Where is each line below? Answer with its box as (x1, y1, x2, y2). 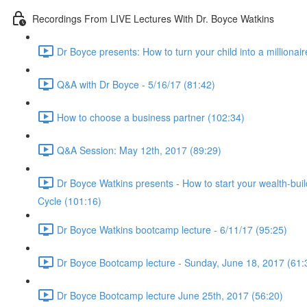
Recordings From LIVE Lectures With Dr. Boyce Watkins (32, 11, 274, 25)
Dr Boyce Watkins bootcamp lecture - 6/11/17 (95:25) (57, 222, 287, 236)
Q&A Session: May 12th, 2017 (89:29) (57, 143, 221, 157)
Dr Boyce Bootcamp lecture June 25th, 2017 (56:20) (57, 288, 283, 302)
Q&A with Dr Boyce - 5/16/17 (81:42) (57, 77, 215, 91)
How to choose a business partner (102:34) (57, 110, 245, 124)
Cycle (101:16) (38, 194, 101, 208)
